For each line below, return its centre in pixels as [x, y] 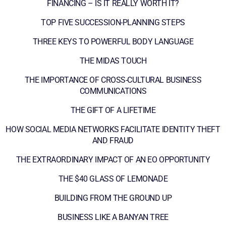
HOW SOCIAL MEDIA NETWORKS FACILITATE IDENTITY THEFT [113, 129]
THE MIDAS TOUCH [113, 61]
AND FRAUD [113, 140]
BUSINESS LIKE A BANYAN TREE [113, 217]
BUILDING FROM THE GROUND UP [113, 198]
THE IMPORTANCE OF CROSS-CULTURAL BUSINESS [113, 80]
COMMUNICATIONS [113, 91]
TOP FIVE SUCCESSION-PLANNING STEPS [113, 22]
